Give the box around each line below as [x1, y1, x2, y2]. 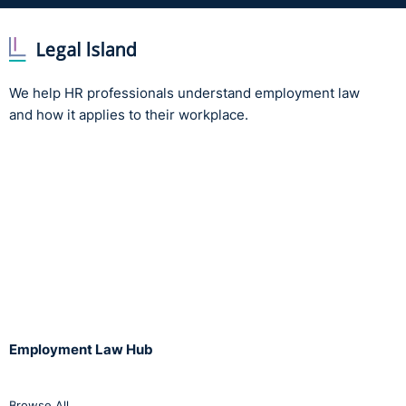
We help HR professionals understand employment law [9, 83, 360, 101]
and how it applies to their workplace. [9, 105, 248, 123]
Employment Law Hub [9, 340, 153, 358]
